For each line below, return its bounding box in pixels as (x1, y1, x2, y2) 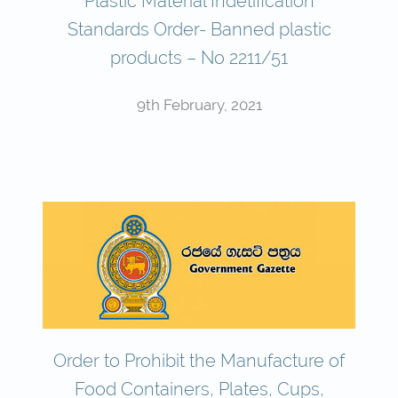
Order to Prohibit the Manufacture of (53, 350, 345, 371)
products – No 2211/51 (110, 46, 288, 68)
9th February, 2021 (136, 95, 262, 114)
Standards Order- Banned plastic (67, 18, 331, 39)
